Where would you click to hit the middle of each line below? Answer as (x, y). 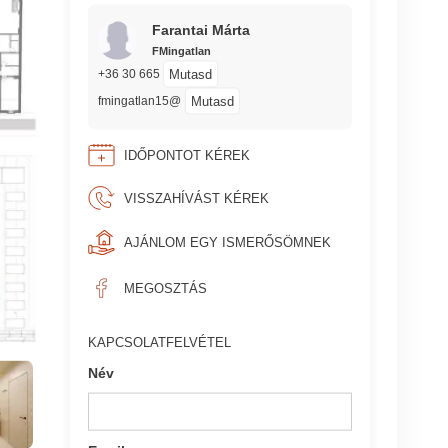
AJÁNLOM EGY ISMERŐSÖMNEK (227, 242)
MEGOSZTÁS (165, 288)
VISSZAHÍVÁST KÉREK (196, 198)
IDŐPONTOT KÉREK (186, 155)
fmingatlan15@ (139, 101)
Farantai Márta (200, 29)
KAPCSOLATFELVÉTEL (160, 342)
